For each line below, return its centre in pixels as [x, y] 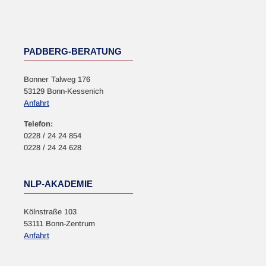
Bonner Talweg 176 [57, 79]
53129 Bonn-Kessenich [64, 91]
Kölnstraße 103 [50, 212]
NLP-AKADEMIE [58, 184]
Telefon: [38, 124]
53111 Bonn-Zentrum [59, 224]
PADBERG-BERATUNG [73, 51]
